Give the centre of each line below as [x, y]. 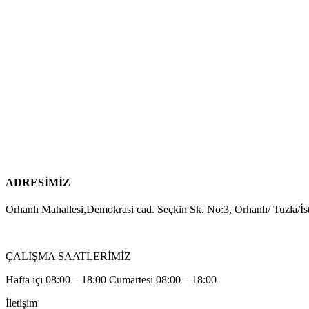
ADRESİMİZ [38, 183]
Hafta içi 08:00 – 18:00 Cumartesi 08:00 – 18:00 [111, 280]
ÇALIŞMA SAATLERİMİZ [68, 257]
